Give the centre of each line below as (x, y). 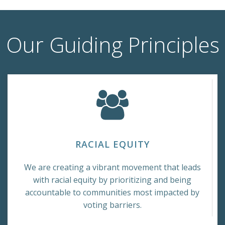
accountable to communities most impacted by (112, 192)
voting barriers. (112, 205)
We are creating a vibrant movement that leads (112, 167)
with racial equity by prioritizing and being (112, 180)
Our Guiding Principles (113, 44)
